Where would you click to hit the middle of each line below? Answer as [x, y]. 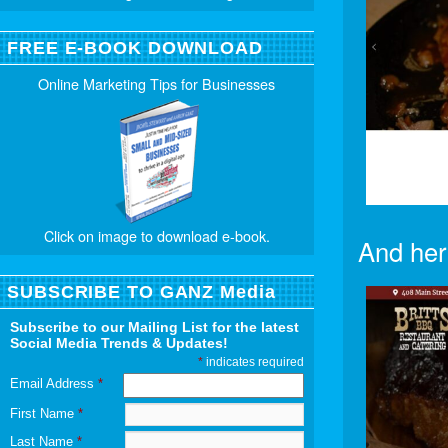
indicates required [253, 361]
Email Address [54, 383]
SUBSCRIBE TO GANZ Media [141, 291]
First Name [44, 413]
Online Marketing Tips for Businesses [157, 83]
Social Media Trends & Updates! [119, 342]
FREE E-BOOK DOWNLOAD [135, 47]
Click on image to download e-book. [156, 235]
